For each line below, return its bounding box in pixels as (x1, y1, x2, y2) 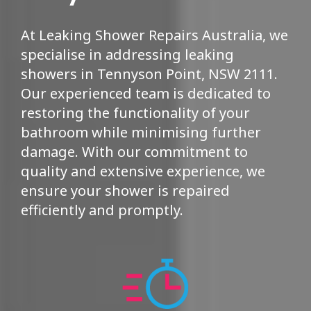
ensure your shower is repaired (21, 181, 230, 201)
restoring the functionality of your (21, 103, 250, 123)
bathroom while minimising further (21, 123, 261, 142)
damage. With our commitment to (21, 142, 248, 162)
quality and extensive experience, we (21, 162, 265, 181)
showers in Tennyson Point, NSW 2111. (21, 65, 278, 84)
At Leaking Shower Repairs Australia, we (21, 26, 288, 45)
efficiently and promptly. (21, 201, 183, 220)
